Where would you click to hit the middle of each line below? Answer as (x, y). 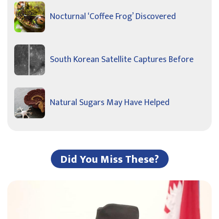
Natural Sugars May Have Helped (110, 103)
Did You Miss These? (109, 160)
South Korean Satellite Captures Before (122, 60)
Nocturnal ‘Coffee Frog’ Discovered (113, 17)
